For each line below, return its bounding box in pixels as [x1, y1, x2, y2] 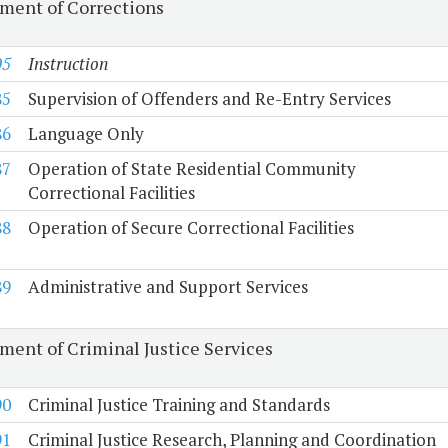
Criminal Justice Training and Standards [27, 393, 330, 417]
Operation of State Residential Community [27, 157, 356, 181]
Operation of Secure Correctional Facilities [27, 216, 354, 240]
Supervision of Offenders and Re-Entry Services [27, 87, 391, 111]
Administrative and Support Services [27, 275, 308, 299]
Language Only [27, 122, 144, 146]
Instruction [27, 52, 108, 76]
